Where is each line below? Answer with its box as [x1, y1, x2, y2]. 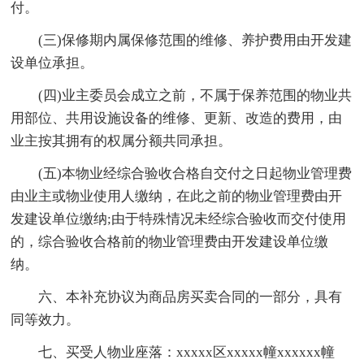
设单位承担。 [11, 54, 94, 71]
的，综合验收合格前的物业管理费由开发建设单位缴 [11, 233, 329, 249]
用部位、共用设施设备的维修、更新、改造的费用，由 [11, 110, 343, 126]
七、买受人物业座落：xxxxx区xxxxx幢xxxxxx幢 [38, 344, 336, 360]
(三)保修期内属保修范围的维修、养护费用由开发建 [38, 32, 353, 48]
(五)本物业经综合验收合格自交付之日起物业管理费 [38, 165, 353, 181]
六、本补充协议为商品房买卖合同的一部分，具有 [38, 288, 343, 305]
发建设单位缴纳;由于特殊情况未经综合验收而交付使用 [11, 210, 347, 227]
